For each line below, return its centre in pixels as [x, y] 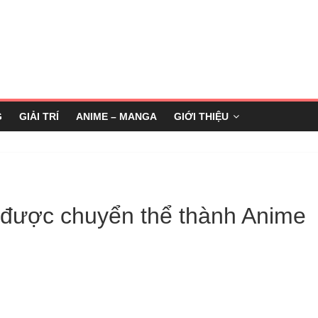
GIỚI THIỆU [201, 116]
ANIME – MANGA [116, 116]
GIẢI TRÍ [39, 116]
